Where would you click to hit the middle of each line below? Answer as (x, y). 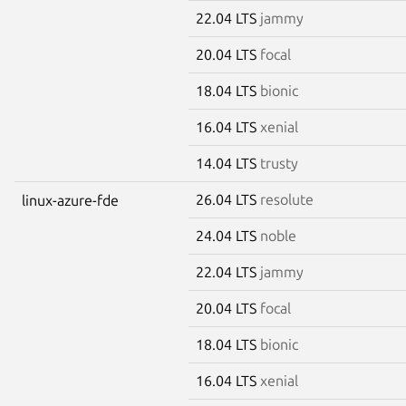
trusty (279, 163)
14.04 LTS (228, 163)
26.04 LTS (228, 199)
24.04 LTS (228, 235)
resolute (287, 199)
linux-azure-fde (70, 200)
